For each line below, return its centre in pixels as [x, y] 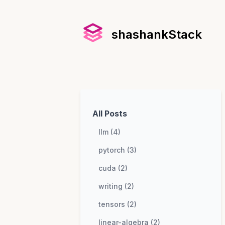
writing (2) [116, 186]
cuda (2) [113, 168]
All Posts [110, 114]
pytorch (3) [118, 150]
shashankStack [157, 34]
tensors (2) [118, 204]
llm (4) [109, 132]
